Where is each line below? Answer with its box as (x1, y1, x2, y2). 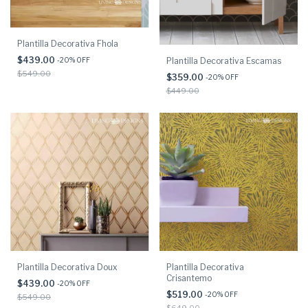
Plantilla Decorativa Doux (17, 262, 118, 273)
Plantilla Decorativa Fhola (17, 38, 118, 49)
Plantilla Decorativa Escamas (166, 55, 281, 66)
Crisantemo (166, 273, 212, 284)
